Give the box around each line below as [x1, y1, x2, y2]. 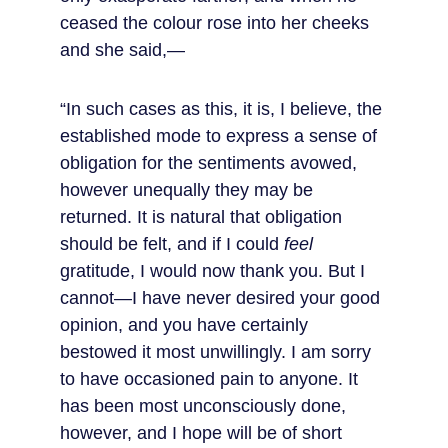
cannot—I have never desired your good [60, 288, 385, 308]
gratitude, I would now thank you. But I [60, 261, 370, 281]
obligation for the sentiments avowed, [60, 153, 362, 173]
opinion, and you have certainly [60, 315, 313, 335]
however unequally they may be [60, 180, 318, 200]
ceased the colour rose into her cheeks [60, 13, 374, 33]
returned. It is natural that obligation [60, 207, 347, 227]
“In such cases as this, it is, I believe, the [60, 99, 387, 119]
